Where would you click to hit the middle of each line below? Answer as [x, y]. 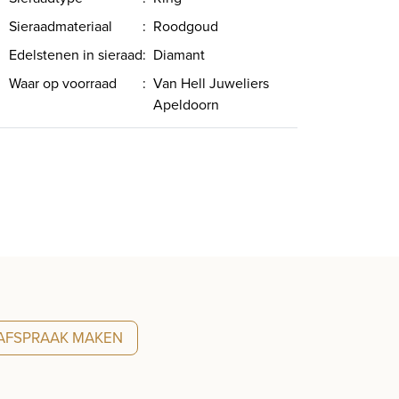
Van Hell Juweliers [211, 83]
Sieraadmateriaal [61, 26]
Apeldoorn [186, 104]
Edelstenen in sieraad [76, 54]
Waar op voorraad [63, 83]
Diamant [179, 54]
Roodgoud [186, 26]
